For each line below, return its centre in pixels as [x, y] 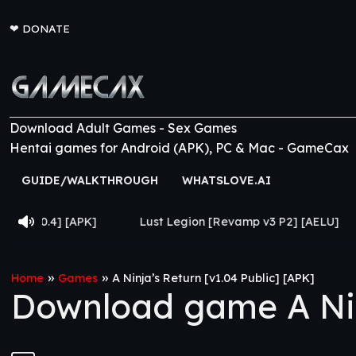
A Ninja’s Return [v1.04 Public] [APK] [213, 278]
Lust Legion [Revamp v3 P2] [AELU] [132, 222]
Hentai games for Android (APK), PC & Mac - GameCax [179, 148]
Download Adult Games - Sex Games [123, 128]
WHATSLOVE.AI [226, 180]
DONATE [46, 28]
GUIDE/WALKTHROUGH [90, 180]
